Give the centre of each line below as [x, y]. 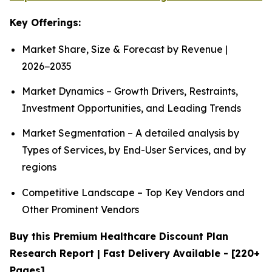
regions [39, 167]
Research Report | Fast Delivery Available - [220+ [135, 253]
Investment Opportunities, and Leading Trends [131, 108]
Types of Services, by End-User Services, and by [134, 150]
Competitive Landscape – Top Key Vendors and [133, 192]
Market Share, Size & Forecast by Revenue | [125, 49]
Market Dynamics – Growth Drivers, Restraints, [130, 91]
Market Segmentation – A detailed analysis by [131, 133]
